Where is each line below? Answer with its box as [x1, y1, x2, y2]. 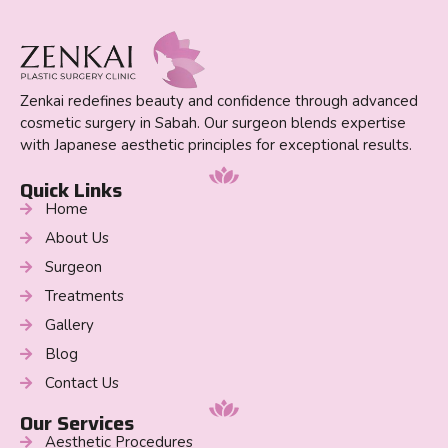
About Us [45, 228, 109, 249]
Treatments [45, 286, 124, 307]
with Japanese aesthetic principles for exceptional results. [20, 134, 412, 155]
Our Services [20, 407, 134, 440]
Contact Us [45, 373, 119, 394]
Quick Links [20, 174, 122, 207]
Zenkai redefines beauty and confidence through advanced [20, 90, 418, 111]
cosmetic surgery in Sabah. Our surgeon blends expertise [20, 112, 406, 133]
